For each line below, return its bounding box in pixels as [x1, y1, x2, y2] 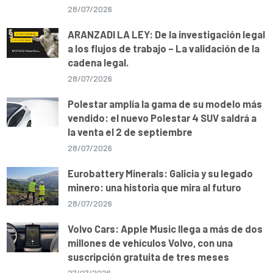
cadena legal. [68, 56, 129, 69]
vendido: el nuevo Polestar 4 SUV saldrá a [68, 112, 257, 124]
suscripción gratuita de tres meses [68, 250, 230, 263]
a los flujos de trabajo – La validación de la [68, 42, 260, 55]
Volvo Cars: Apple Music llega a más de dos [68, 222, 263, 235]
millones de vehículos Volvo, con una [68, 236, 233, 249]
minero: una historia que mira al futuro [68, 181, 242, 194]
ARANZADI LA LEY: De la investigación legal [68, 28, 266, 41]
